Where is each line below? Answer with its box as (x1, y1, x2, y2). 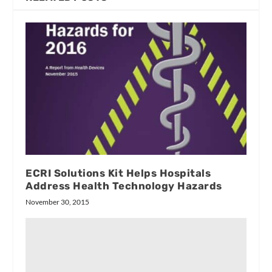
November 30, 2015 (25, 197, 90, 207)
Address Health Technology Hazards (25, 180, 222, 192)
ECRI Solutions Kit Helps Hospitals (25, 167, 211, 180)
